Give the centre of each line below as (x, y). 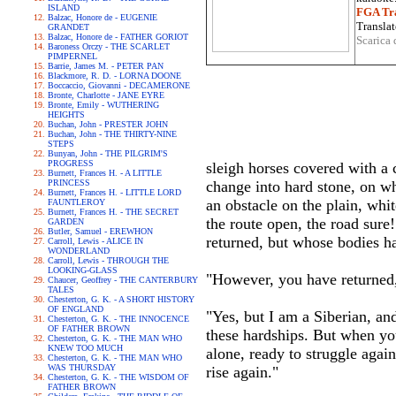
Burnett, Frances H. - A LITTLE (105, 173)
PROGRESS (71, 163)
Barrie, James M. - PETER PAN (106, 66)
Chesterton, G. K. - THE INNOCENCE (118, 319)
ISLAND (64, 8)
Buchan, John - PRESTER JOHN (108, 124)
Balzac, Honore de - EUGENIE (103, 17)
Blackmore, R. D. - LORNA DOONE (114, 76)
